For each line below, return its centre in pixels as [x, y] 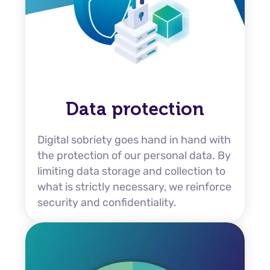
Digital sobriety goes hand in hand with [134, 140]
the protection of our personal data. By [134, 155]
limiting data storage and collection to [131, 171]
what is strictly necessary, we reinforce [134, 187]
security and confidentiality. [107, 202]
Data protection [135, 109]
